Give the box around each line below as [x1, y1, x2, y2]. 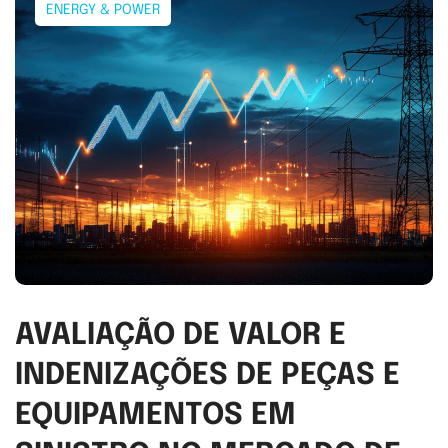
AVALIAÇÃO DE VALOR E [15, 320, 346, 352]
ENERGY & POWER [46, 2, 160, 17]
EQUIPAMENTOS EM [15, 400, 296, 432]
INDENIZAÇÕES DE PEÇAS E [15, 360, 400, 392]
